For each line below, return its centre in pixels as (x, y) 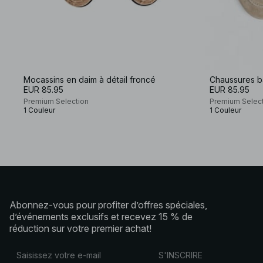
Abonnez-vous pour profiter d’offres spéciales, (108, 205)
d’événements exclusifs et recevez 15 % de (101, 216)
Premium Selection (56, 101)
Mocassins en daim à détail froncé (90, 79)
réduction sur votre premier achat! (80, 228)
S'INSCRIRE (181, 255)
